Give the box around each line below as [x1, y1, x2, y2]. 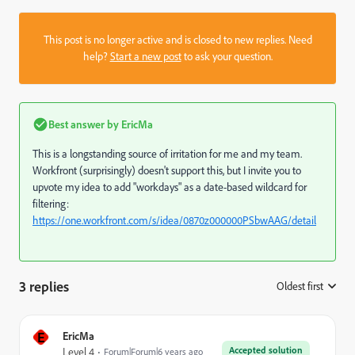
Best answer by [48, 117, 119, 131]
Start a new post [109, 49, 181, 63]
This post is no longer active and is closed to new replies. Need [43, 32, 312, 47]
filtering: [32, 197, 69, 211]
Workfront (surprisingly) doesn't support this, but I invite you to [32, 163, 301, 177]
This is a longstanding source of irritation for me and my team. [32, 147, 302, 161]
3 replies [19, 277, 69, 295]
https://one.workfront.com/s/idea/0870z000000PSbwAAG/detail [32, 213, 316, 227]
